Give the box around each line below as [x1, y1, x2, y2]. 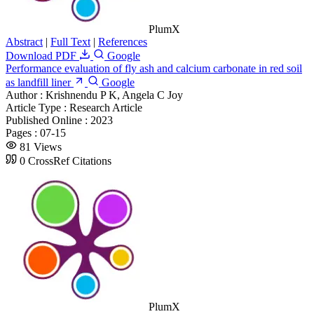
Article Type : [6, 101, 69, 114]
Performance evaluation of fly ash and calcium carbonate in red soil [6, 62, 302, 74]
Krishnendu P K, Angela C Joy [46, 88, 183, 101]
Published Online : [6, 114, 90, 126]
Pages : [6, 126, 40, 139]
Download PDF [6, 49, 79, 62]
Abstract [6, 35, 43, 48]
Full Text [50, 35, 90, 48]
